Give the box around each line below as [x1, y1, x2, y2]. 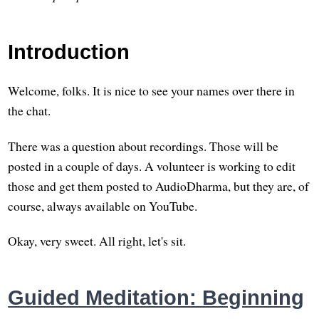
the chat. [8, 102, 51, 120]
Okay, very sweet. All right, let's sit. [8, 231, 187, 249]
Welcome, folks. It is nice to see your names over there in [8, 82, 296, 100]
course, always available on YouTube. [8, 197, 198, 214]
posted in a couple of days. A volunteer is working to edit [8, 157, 296, 174]
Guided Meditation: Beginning [8, 286, 305, 309]
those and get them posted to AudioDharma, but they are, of [8, 177, 310, 194]
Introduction [8, 40, 130, 63]
